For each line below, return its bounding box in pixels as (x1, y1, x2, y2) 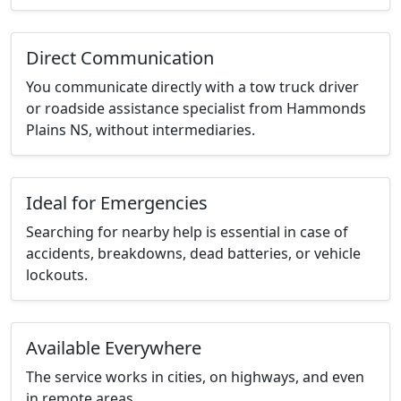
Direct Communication (26, 46, 214, 71)
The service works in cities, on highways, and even (26, 367, 364, 388)
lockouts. (26, 265, 88, 286)
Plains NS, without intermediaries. (26, 120, 255, 141)
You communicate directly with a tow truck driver (26, 77, 359, 98)
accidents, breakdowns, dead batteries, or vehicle (26, 243, 361, 264)
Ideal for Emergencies (26, 191, 208, 216)
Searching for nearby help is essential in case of (26, 222, 348, 243)
